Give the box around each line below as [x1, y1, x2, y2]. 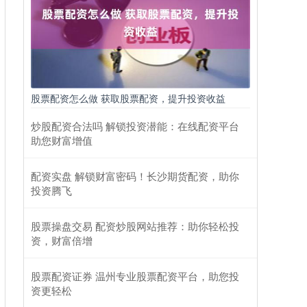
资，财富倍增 [31, 233, 93, 247]
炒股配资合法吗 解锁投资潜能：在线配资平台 [31, 119, 239, 133]
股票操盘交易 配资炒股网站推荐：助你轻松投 [31, 219, 239, 233]
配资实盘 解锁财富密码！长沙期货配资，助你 [31, 169, 239, 183]
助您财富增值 [31, 133, 93, 147]
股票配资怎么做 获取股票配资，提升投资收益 [31, 91, 225, 105]
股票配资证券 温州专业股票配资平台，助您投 [31, 269, 239, 283]
